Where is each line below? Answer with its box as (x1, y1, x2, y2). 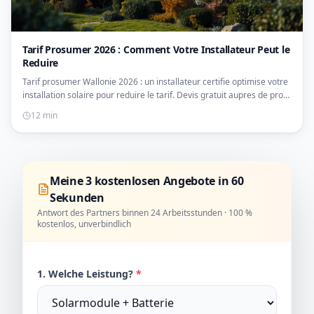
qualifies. (22, 102, 57, 114)
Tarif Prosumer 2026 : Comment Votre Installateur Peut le (22, 42, 290, 56)
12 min (31, 109, 57, 121)
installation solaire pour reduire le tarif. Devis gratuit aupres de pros (22, 88, 287, 101)
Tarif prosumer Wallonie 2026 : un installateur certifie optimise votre (22, 75, 288, 88)
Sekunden (50, 189, 104, 205)
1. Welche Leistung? (37, 266, 136, 280)
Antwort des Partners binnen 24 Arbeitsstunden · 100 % (37, 206, 252, 219)
